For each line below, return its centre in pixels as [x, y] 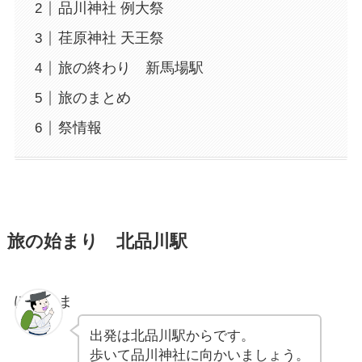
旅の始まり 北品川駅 [97, 242]
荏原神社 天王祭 [111, 38]
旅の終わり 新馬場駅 [130, 68]
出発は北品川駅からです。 [172, 336]
